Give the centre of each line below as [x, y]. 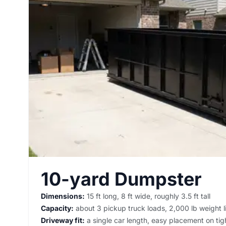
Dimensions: [63, 196]
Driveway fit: [63, 220]
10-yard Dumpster [121, 179]
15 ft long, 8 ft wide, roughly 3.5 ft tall [148, 196]
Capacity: [57, 208]
